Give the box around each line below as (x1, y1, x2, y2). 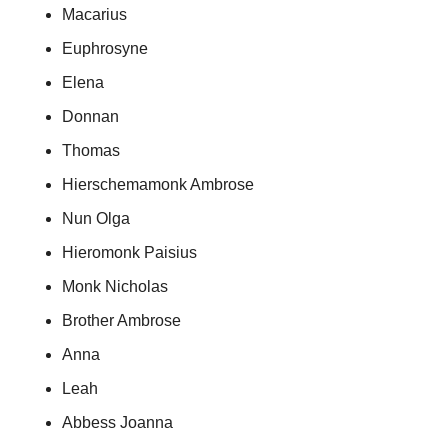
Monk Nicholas (62, 277, 168, 295)
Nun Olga (62, 209, 130, 227)
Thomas (62, 141, 120, 159)
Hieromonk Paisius (62, 243, 197, 261)
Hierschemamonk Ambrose (62, 175, 254, 193)
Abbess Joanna (62, 413, 173, 431)
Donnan (62, 107, 119, 125)
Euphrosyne (62, 39, 148, 57)
